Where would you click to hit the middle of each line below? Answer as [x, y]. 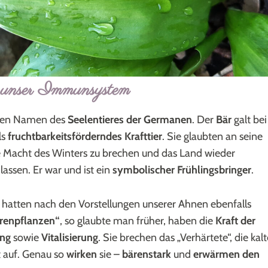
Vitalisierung [70, 237]
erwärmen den [226, 254]
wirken [82, 254]
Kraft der [235, 220]
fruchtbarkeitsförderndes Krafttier [85, 136]
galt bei [249, 119]
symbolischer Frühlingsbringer [182, 170]
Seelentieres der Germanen [130, 119]
